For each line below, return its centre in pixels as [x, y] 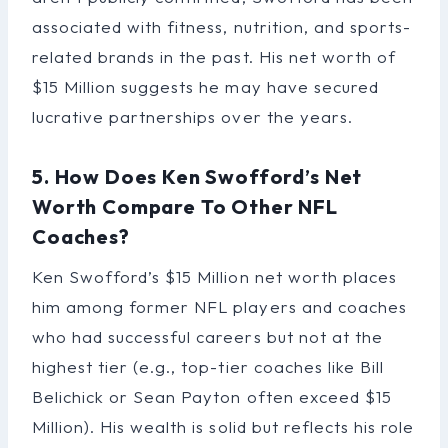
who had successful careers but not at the [207, 336]
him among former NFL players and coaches [219, 306]
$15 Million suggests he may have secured [205, 86]
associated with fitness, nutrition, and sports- [221, 26]
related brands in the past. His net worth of [214, 56]
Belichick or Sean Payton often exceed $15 [212, 396]
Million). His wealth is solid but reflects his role [223, 426]
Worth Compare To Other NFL [185, 206]
